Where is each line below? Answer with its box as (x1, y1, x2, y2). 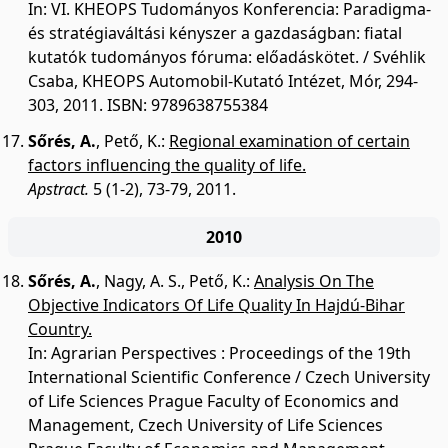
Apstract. (28, 178, 89, 200)
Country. (28, 318, 92, 340)
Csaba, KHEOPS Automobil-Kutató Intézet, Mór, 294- (28, 70, 418, 92)
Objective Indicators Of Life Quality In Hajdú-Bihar (28, 294, 405, 316)
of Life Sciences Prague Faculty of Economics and (28, 390, 399, 412)
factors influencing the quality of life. (28, 154, 306, 176)
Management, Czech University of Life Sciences (28, 414, 383, 436)
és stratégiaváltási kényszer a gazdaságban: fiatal (28, 22, 402, 44)
